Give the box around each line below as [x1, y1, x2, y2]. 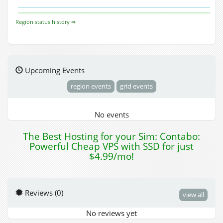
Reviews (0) [23, 187, 63, 198]
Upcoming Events [23, 65, 85, 76]
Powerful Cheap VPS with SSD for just [29, 139, 194, 153]
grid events [119, 81, 153, 91]
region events [70, 81, 111, 91]
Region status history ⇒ [15, 18, 76, 26]
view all [183, 190, 204, 199]
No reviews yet [86, 208, 137, 218]
